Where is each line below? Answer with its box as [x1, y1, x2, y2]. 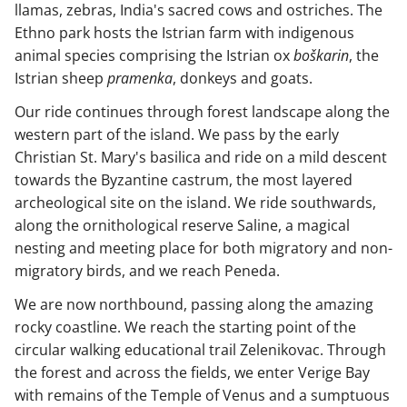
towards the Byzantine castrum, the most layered [15, 170, 352, 191]
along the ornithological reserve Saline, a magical [15, 215, 350, 236]
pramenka [107, 68, 173, 89]
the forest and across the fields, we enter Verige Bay [15, 362, 370, 383]
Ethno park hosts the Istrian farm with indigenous [15, 23, 354, 44]
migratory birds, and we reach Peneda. [15, 261, 287, 282]
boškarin [293, 45, 349, 66]
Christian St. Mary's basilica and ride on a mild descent [15, 147, 387, 168]
